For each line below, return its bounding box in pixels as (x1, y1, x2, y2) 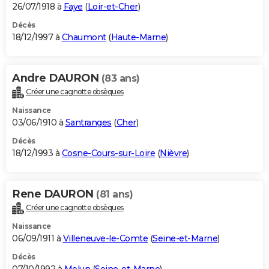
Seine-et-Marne (153, 233, 217, 244)
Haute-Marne (110, 32, 166, 43)
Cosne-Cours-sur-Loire (61, 148, 155, 159)
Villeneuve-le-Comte (62, 233, 148, 244)
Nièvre (160, 148, 187, 159)
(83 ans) (101, 73, 140, 85)
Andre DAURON (12, 71, 101, 85)
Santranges (65, 117, 112, 128)
